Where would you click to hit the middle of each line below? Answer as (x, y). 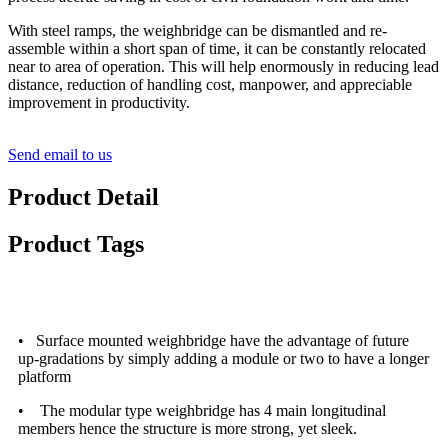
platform (44, 376)
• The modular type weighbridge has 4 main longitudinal (202, 410)
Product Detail (83, 197)
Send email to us (60, 155)
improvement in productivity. (99, 103)
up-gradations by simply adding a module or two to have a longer (223, 358)
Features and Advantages (104, 291)
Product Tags (76, 244)
